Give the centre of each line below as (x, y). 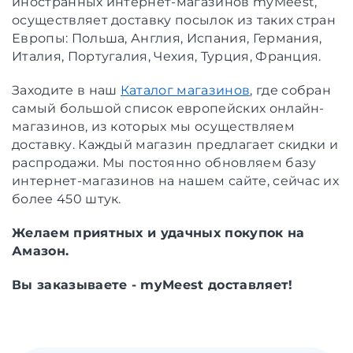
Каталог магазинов (185, 90)
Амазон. (41, 251)
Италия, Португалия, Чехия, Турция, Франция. (167, 56)
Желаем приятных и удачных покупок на (158, 232)
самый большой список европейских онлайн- (168, 108)
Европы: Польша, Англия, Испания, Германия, (167, 38)
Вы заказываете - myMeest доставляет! (152, 284)
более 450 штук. (67, 199)
